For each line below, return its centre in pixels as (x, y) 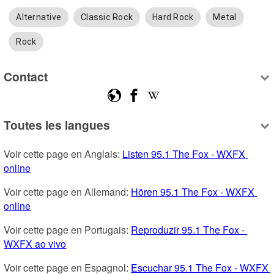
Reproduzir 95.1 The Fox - (188, 230)
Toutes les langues (57, 125)
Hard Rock (173, 17)
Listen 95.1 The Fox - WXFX (184, 154)
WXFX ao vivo (35, 244)
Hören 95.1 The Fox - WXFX (193, 192)
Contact (26, 76)
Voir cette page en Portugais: (68, 230)
